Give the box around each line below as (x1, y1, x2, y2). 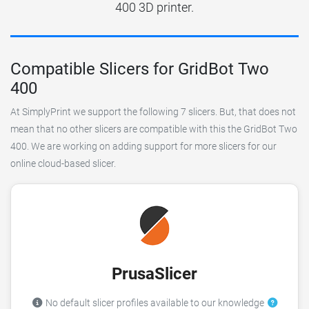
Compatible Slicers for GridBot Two (10, 59, 269, 79)
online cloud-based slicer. (10, 157, 116, 170)
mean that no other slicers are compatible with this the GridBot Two (10, 123, 297, 135)
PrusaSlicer (112, 263, 197, 283)
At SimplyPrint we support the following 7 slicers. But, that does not (10, 106, 296, 118)
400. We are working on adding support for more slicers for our (10, 140, 277, 152)
